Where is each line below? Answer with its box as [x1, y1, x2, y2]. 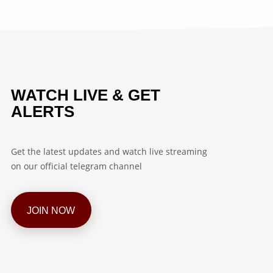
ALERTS [10, 103, 74, 120]
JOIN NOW [27, 204, 76, 216]
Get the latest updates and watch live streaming [10, 146, 207, 157]
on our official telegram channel [10, 160, 142, 172]
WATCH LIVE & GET [10, 87, 160, 104]
